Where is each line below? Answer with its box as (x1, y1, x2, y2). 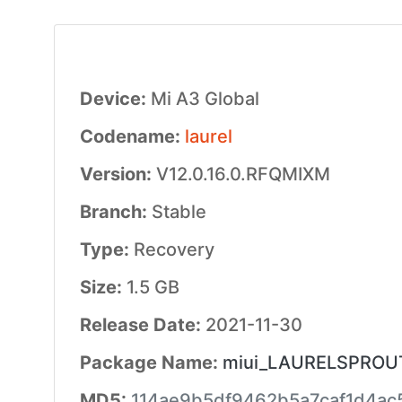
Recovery (133, 239, 214, 260)
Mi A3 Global (150, 88, 259, 109)
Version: (79, 163, 156, 185)
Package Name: (79, 352, 223, 373)
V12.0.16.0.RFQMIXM (155, 163, 330, 185)
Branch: (79, 201, 152, 223)
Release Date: (79, 314, 205, 336)
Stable (151, 201, 206, 223)
